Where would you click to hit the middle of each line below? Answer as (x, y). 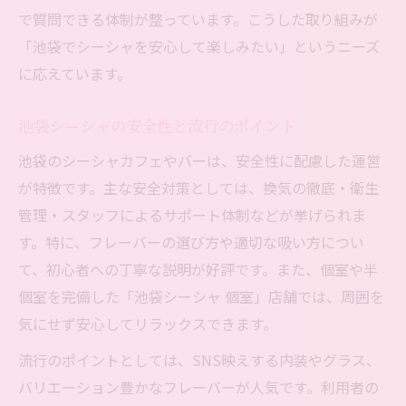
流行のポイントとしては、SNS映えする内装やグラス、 (199, 360)
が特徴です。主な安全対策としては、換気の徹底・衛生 (198, 188)
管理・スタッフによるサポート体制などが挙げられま (192, 215)
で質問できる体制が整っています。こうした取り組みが (198, 19)
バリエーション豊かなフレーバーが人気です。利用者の (198, 387)
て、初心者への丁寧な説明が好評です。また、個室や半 (198, 270)
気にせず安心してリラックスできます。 (148, 324)
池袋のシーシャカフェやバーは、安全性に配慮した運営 (199, 161)
